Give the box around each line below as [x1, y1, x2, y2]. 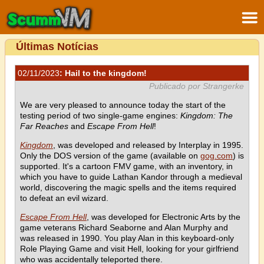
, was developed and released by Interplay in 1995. [53, 140, 243, 150]
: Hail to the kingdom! [60, 68, 147, 78]
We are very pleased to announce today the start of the [20, 100, 226, 110]
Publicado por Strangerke [149, 81, 244, 91]
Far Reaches [20, 121, 68, 131]
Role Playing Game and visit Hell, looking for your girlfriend [20, 244, 239, 253]
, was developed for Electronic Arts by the [87, 212, 240, 222]
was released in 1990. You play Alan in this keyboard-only [20, 233, 234, 243]
